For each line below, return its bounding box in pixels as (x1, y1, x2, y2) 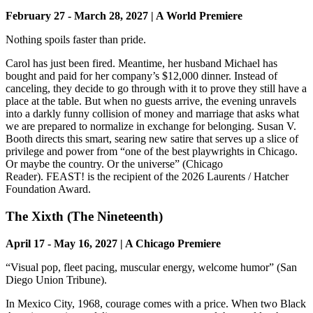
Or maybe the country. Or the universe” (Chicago (6, 158, 223, 170)
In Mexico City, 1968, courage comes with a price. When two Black (6, 297, 306, 310)
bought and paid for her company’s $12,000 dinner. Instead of (6, 70, 277, 82)
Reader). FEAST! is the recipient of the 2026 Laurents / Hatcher (6, 170, 289, 183)
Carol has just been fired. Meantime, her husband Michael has (6, 57, 277, 70)
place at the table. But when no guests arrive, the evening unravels (6, 95, 296, 108)
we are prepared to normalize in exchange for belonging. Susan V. (6, 120, 296, 133)
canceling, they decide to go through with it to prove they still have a (6, 82, 307, 95)
